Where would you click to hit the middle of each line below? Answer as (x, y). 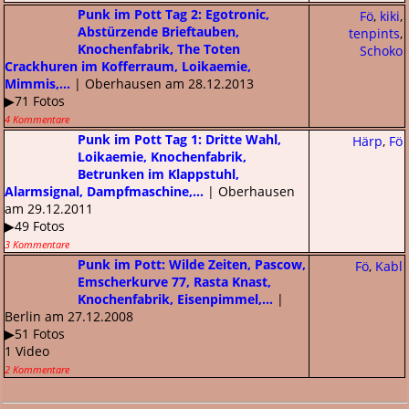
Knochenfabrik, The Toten (159, 48)
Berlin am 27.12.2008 (69, 316)
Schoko (381, 50)
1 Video (27, 351)
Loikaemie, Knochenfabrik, (162, 156)
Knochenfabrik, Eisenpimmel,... (175, 299)
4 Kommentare (37, 119)
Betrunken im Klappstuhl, (158, 173)
